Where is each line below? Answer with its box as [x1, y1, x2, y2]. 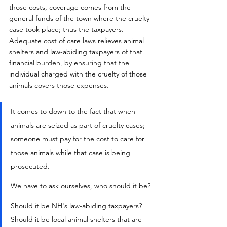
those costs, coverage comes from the [9, 3, 133, 12]
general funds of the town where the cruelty [9, 14, 152, 23]
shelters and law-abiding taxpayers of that [9, 47, 144, 57]
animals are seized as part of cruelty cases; [11, 121, 147, 130]
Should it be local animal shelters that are [11, 215, 144, 224]
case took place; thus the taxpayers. [9, 25, 128, 34]
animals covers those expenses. [9, 81, 109, 90]
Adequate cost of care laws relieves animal [9, 36, 146, 46]
